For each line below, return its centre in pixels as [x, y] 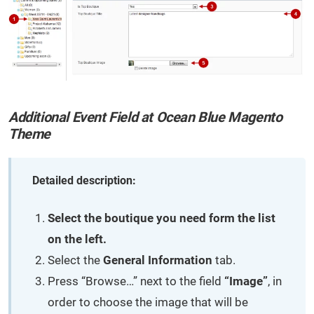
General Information [158, 260]
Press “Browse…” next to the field [136, 281]
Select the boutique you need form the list [162, 218]
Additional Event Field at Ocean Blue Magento [145, 117]
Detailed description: [84, 180]
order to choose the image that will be [148, 302]
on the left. [77, 239]
